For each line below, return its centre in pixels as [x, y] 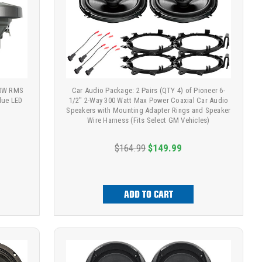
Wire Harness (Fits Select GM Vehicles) [149, 120]
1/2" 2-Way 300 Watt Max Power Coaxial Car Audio [149, 101]
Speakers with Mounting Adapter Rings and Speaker [149, 111]
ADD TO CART [148, 194]
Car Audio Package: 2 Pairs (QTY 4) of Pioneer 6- [148, 91]
